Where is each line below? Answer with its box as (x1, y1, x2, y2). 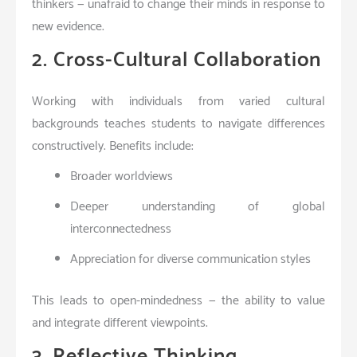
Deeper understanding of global (70, 195, 325, 218)
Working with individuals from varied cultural (32, 90, 325, 112)
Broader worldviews (70, 165, 173, 187)
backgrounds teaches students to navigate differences (32, 112, 325, 135)
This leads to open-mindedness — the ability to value (32, 289, 325, 312)
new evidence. (32, 15, 104, 37)
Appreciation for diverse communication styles (70, 248, 311, 270)
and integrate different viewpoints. (32, 312, 208, 334)
